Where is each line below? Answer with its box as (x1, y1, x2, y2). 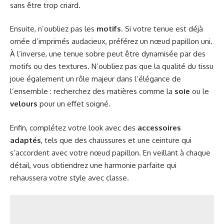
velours (10, 99, 37, 109)
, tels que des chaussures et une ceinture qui (41, 135, 191, 145)
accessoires (137, 122, 181, 132)
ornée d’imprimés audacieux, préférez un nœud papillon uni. (10, 36, 212, 46)
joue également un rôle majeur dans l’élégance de (10, 74, 181, 84)
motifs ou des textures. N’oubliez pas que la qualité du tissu (10, 61, 213, 71)
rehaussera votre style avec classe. (10, 172, 129, 182)
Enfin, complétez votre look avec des (10, 122, 137, 132)
